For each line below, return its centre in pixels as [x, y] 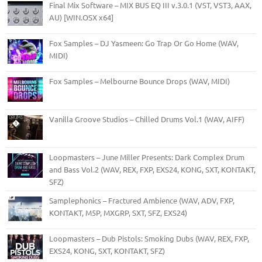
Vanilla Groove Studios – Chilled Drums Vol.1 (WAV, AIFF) [147, 119]
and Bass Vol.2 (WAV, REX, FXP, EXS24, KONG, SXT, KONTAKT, [152, 169]
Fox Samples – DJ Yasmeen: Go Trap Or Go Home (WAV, [144, 43]
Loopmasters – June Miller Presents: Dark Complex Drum [147, 157]
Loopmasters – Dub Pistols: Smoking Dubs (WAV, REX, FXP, [149, 238]
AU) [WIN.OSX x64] [81, 17]
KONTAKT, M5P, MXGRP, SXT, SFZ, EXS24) [118, 212]
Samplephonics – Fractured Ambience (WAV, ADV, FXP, [142, 200]
